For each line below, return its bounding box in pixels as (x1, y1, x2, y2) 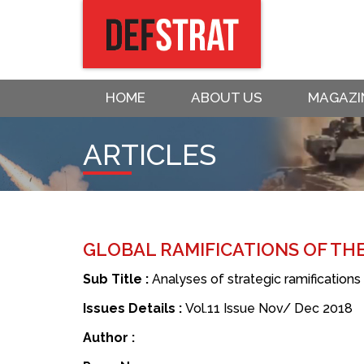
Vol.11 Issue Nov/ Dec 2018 (185, 301, 353, 317)
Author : (83, 330, 135, 346)
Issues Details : (83, 301, 185, 317)
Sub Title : (83, 271, 152, 288)
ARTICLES (83, 138, 216, 172)
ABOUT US (191, 89, 262, 106)
